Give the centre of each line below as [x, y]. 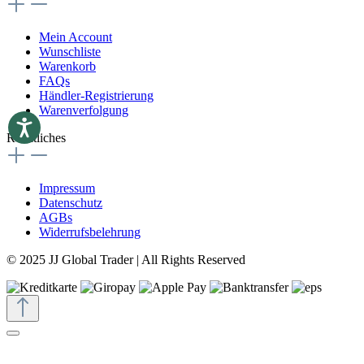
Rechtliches [36, 137]
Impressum [67, 188]
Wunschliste [70, 51]
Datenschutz [71, 202]
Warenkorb [67, 66]
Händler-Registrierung [96, 95]
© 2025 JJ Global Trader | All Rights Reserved [126, 259]
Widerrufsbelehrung [90, 232]
